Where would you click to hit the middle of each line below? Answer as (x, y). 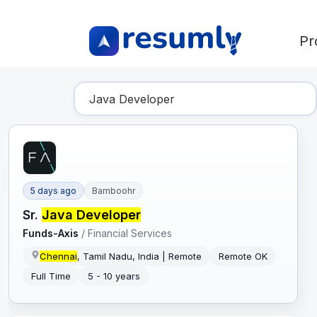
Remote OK (243, 257)
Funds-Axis (51, 234)
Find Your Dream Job (147, 89)
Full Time (51, 276)
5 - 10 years (114, 276)
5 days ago (54, 191)
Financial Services (130, 234)
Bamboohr (114, 191)
